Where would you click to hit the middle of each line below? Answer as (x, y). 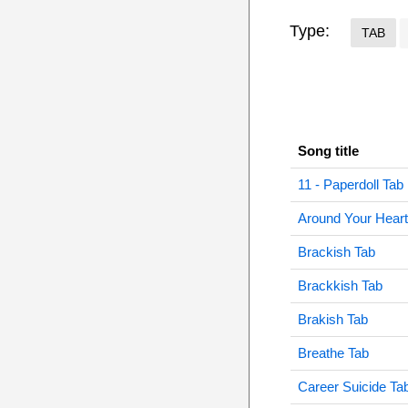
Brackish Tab (336, 252)
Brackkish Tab (340, 286)
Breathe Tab (333, 353)
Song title (328, 151)
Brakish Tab (332, 319)
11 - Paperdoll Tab (350, 184)
